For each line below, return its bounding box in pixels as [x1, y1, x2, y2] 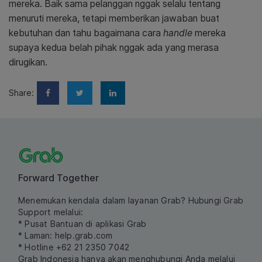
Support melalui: [18, 207, 84, 218]
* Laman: [18, 230, 55, 241]
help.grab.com [54, 230, 113, 241]
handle [163, 27, 195, 39]
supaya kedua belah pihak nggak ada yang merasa [9, 42, 219, 54]
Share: [9, 88, 34, 98]
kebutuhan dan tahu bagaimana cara [9, 27, 163, 39]
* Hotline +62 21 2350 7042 [18, 242, 130, 253]
